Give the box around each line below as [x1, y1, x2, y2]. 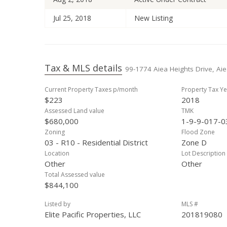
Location [45, 149, 69, 158]
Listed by [45, 200, 70, 208]
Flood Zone [181, 128, 215, 136]
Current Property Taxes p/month [45, 85, 138, 94]
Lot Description [181, 149, 225, 158]
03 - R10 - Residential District [45, 137, 148, 147]
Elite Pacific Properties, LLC [45, 209, 141, 219]
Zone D [181, 137, 207, 147]
